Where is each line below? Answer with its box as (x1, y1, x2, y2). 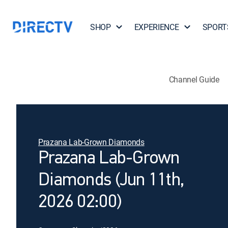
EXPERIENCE (134, 21, 179, 33)
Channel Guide (168, 73, 219, 85)
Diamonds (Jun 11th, (38, 172, 185, 190)
